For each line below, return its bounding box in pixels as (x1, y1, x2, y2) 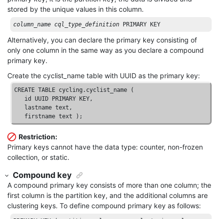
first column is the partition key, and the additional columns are (7, 191, 208, 199)
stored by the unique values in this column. (7, 4, 144, 13)
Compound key (13, 170, 72, 180)
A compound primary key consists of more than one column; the (7, 180, 211, 189)
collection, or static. (7, 153, 69, 162)
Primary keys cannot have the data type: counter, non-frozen (7, 143, 203, 152)
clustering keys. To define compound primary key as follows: (7, 201, 201, 210)
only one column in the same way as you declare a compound (7, 46, 204, 55)
